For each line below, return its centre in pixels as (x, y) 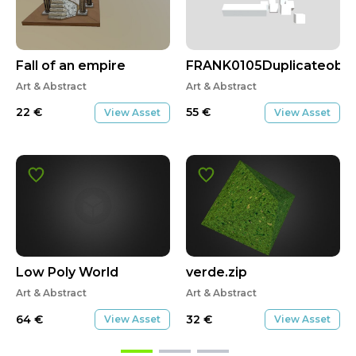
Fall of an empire (71, 65)
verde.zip (217, 273)
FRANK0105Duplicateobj (266, 65)
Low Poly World (67, 273)
